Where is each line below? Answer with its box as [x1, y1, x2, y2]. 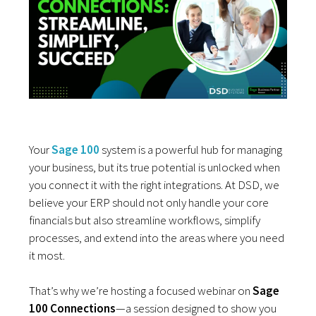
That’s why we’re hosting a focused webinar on [29, 283, 253, 299]
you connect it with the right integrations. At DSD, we [29, 177, 280, 193]
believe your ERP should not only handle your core [29, 195, 269, 211]
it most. [29, 248, 66, 264]
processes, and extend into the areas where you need [29, 230, 285, 246]
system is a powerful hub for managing [99, 142, 283, 158]
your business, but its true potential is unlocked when [29, 159, 281, 176]
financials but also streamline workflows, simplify [29, 212, 261, 229]
